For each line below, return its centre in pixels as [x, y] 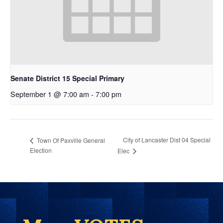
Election [41, 150]
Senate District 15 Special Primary [67, 78]
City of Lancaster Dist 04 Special [167, 140]
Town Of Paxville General [70, 140]
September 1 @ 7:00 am [50, 94]
